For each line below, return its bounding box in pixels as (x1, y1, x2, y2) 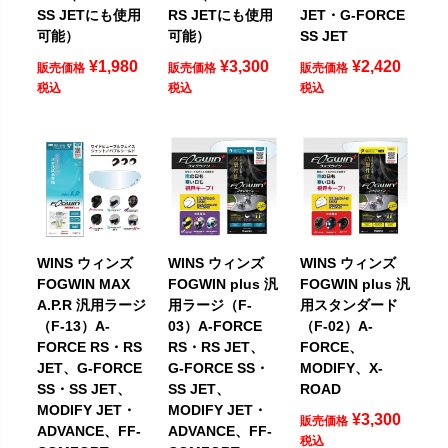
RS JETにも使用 (168, 6, 274, 23)
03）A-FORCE (168, 317, 263, 334)
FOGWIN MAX (37, 275, 130, 292)
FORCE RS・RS (37, 338, 142, 355)
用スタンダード (299, 296, 398, 313)
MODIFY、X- (299, 359, 383, 376)
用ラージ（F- (168, 296, 253, 313)
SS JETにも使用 (37, 6, 141, 23)
